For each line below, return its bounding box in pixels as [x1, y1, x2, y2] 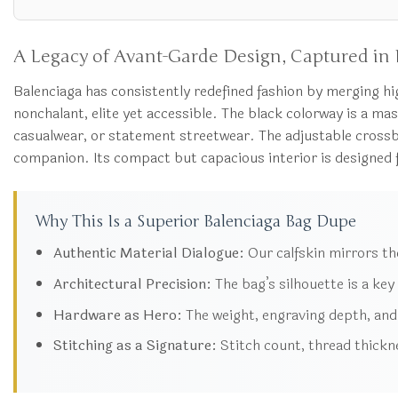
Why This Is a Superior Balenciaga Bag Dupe [35, 211, 356, 232]
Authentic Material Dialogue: [52, 242, 244, 265]
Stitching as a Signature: [52, 334, 217, 357]
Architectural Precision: [52, 273, 211, 296]
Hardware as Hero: [52, 303, 182, 326]
